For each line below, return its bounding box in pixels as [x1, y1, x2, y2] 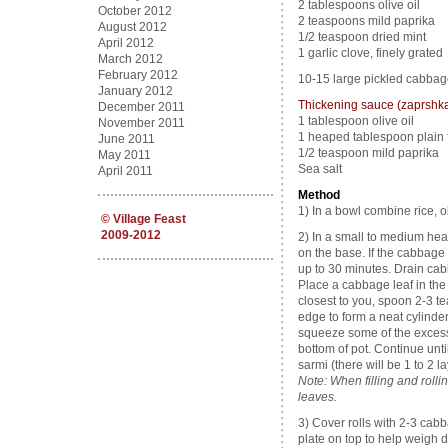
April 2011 [97, 164, 153, 178]
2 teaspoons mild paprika [297, 14, 435, 28]
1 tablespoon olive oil [297, 114, 414, 128]
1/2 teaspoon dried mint [297, 30, 426, 44]
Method [297, 188, 340, 202]
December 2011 [97, 100, 185, 114]
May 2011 [97, 148, 151, 162]
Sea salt [297, 162, 342, 176]
